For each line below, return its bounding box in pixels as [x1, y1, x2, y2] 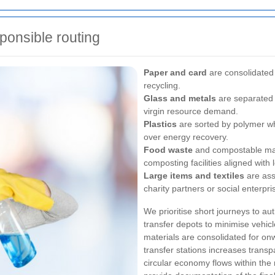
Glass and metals [144, 93, 216, 104]
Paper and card [144, 68, 207, 78]
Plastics [144, 119, 177, 130]
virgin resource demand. [144, 106, 238, 117]
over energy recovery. [144, 132, 228, 142]
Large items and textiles [144, 171, 244, 181]
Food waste [144, 145, 193, 155]
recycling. [144, 80, 180, 91]
